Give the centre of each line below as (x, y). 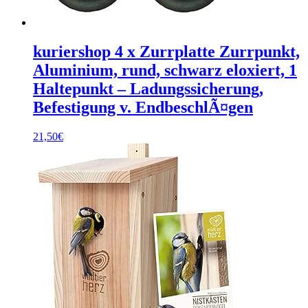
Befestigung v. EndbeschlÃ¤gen (143, 108)
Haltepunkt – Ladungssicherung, (148, 89)
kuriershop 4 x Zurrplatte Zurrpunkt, (166, 52)
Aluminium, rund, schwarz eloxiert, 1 (165, 70)
